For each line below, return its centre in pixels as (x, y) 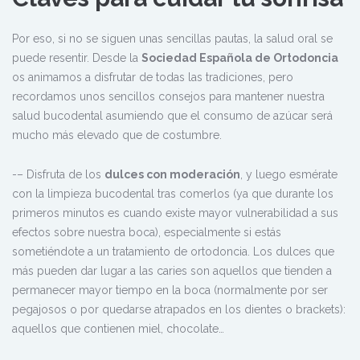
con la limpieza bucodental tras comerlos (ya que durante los (173, 194)
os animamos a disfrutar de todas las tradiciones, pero (153, 78)
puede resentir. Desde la (77, 58)
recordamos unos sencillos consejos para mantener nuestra (168, 97)
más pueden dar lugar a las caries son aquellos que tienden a (172, 271)
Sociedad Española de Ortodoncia (240, 58)
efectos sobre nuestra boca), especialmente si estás (147, 233)
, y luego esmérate (289, 175)
